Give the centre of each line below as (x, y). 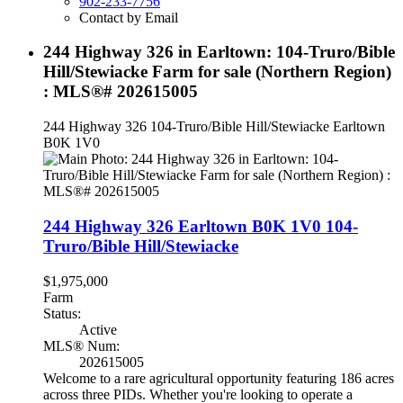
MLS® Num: (81, 345)
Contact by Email (129, 17)
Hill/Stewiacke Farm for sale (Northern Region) (217, 72)
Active (98, 329)
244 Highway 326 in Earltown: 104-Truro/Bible (219, 52)
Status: (62, 313)
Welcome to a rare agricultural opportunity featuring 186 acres (219, 378)
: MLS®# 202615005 (121, 92)
